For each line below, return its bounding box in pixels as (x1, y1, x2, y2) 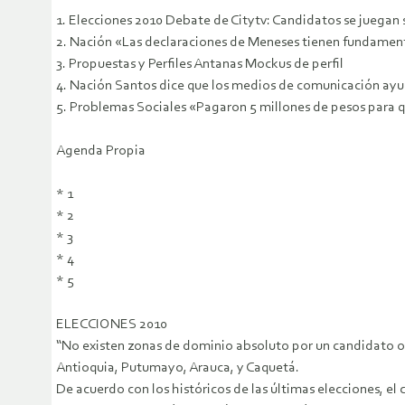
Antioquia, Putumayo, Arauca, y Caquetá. (56, 361, 299, 376)
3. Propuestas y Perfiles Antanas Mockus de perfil (56, 57, 344, 72)
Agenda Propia (56, 144, 146, 159)
